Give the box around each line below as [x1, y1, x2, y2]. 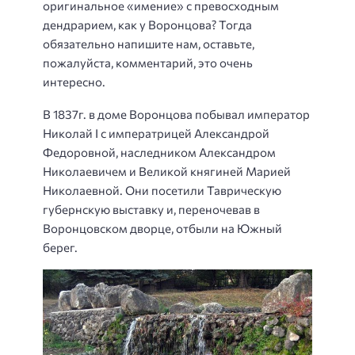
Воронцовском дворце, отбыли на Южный [43, 220, 282, 235]
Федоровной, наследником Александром [43, 144, 276, 159]
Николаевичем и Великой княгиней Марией [43, 163, 291, 178]
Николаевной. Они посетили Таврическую [43, 182, 281, 197]
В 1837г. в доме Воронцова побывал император [43, 106, 310, 121]
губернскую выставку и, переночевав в [43, 201, 260, 216]
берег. [43, 239, 78, 254]
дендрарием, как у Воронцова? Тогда [43, 17, 252, 32]
